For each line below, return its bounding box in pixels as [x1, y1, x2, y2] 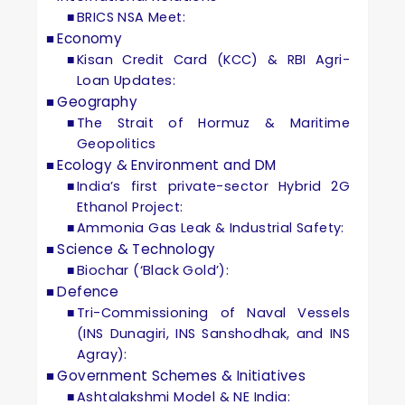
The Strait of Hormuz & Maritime [77, 114, 350, 132]
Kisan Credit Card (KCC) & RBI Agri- [77, 51, 350, 69]
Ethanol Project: [77, 198, 184, 216]
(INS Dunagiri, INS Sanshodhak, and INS [77, 325, 350, 343]
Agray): [77, 345, 127, 363]
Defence [57, 282, 119, 301]
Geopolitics [77, 135, 156, 153]
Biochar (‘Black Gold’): [77, 261, 230, 279]
